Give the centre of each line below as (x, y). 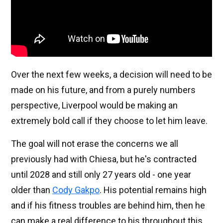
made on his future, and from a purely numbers (103, 90)
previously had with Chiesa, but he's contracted (104, 159)
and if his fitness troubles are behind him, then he (108, 206)
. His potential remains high (153, 190)
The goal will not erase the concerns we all (95, 144)
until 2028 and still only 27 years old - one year (101, 175)
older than (32, 190)
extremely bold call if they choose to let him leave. (109, 121)
